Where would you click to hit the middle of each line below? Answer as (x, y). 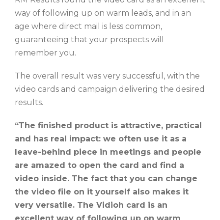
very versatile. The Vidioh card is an (91, 205)
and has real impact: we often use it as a (101, 139)
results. (29, 102)
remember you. (45, 53)
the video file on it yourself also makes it (102, 192)
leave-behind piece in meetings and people (108, 152)
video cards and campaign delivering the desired (110, 89)
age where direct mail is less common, (88, 26)
